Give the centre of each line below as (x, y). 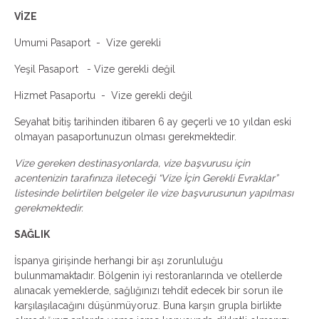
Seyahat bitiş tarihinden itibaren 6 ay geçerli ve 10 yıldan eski (153, 121)
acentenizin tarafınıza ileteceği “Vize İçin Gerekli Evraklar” (146, 178)
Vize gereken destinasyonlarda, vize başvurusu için (132, 163)
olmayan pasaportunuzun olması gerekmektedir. (127, 136)
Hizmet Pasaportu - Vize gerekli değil (105, 95)
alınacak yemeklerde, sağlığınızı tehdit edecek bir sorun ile (148, 290)
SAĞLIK (32, 234)
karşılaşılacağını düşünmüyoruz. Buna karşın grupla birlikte (148, 305)
